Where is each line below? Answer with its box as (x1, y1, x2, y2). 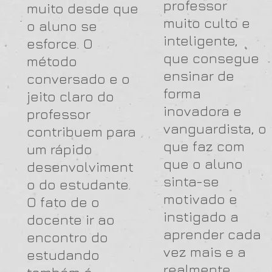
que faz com (163, 138, 245, 154)
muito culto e (163, 15, 250, 31)
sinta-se (163, 173, 219, 189)
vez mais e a (163, 243, 246, 260)
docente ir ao (27, 211, 115, 228)
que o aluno (163, 155, 243, 172)
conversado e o (27, 70, 130, 87)
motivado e (163, 191, 237, 207)
